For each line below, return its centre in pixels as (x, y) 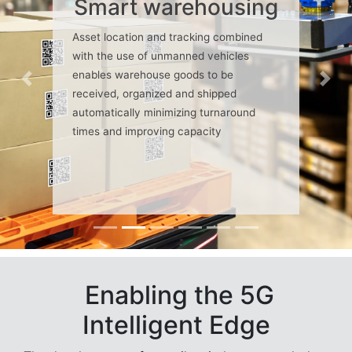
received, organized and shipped (155, 94)
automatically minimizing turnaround (164, 113)
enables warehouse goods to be (153, 75)
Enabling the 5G (176, 295)
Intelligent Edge (176, 325)
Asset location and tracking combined (168, 37)
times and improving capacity (147, 132)
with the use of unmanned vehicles (161, 56)
